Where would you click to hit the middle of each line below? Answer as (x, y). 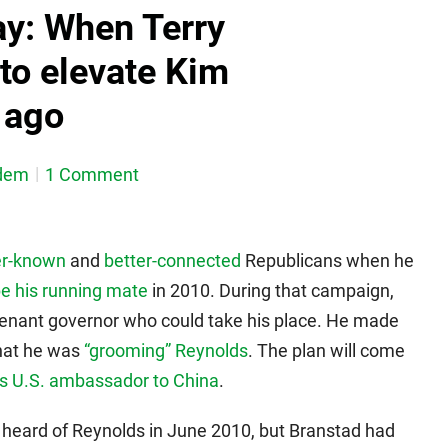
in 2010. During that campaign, (271, 291)
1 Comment (92, 175)
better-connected (172, 261)
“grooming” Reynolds (166, 351)
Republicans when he (327, 261)
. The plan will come (326, 351)
